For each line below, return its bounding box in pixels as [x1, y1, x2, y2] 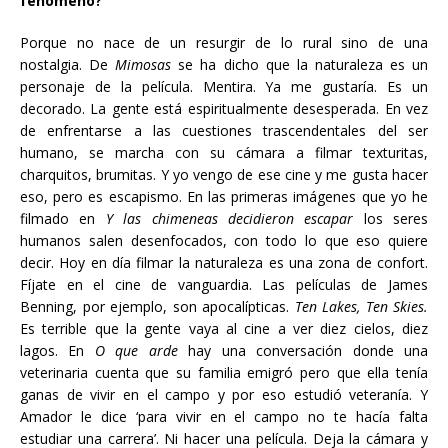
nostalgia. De [20, 55, 116, 74]
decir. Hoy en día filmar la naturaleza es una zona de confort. [20, 253, 428, 272]
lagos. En [20, 341, 95, 360]
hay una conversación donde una [177, 341, 429, 360]
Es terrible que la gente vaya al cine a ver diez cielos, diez [20, 319, 428, 338]
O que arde [94, 341, 178, 360]
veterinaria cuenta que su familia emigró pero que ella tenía [20, 363, 428, 382]
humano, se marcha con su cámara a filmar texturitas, [20, 143, 428, 162]
